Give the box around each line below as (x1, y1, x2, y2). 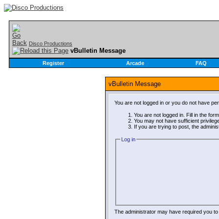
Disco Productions (29, 41, 72, 46)
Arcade (126, 60, 144, 66)
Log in (121, 136, 135, 142)
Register (42, 60, 64, 66)
